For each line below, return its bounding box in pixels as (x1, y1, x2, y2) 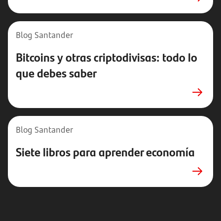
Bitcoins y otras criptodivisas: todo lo (16, 48, 197, 65)
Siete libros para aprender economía (16, 143, 195, 160)
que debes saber (16, 64, 97, 81)
